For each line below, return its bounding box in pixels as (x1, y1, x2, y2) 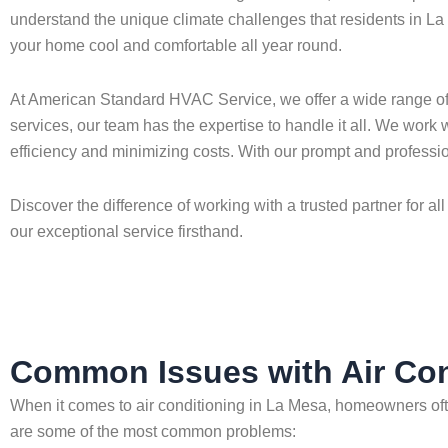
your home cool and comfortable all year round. (10, 37, 342, 54)
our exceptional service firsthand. (10, 223, 243, 240)
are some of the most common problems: (10, 423, 296, 440)
